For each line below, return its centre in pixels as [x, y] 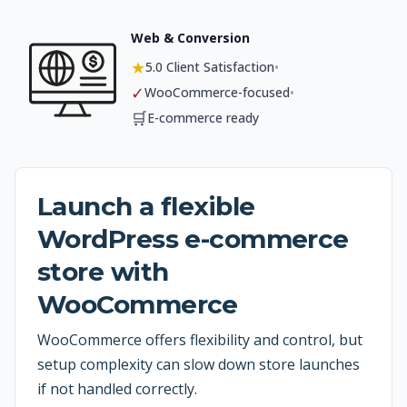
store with [103, 272]
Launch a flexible [146, 206]
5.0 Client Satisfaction [210, 67]
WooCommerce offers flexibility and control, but [200, 340]
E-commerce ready [203, 118]
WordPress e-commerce [193, 239]
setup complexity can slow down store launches [199, 364]
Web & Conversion [190, 38]
